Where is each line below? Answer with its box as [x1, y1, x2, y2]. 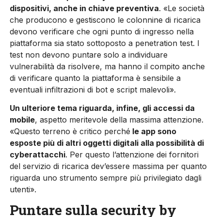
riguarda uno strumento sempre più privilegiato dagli [10, 172, 201, 183]
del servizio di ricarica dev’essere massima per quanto [10, 161, 207, 171]
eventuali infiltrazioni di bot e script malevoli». [10, 84, 176, 94]
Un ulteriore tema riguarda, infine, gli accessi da [10, 103, 195, 113]
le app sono [130, 126, 176, 136]
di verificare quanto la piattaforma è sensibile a [10, 73, 181, 83]
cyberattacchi [10, 149, 65, 159]
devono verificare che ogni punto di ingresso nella [10, 26, 194, 36]
